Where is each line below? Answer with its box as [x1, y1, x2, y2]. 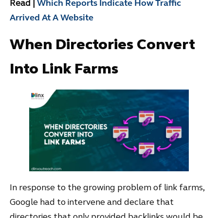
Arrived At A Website [10, 12, 93, 23]
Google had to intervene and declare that [10, 196, 174, 207]
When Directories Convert [10, 35, 195, 53]
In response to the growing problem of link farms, [10, 182, 204, 193]
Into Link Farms [10, 59, 118, 77]
